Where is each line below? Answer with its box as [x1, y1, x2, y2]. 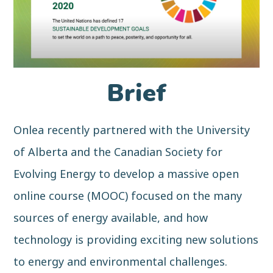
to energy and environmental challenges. [13, 253, 228, 269]
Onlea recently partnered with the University [13, 122, 250, 137]
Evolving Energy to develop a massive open [13, 166, 239, 181]
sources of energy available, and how [13, 210, 208, 225]
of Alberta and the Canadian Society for [13, 144, 223, 159]
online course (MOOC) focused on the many [13, 188, 243, 203]
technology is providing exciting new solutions [13, 232, 259, 247]
